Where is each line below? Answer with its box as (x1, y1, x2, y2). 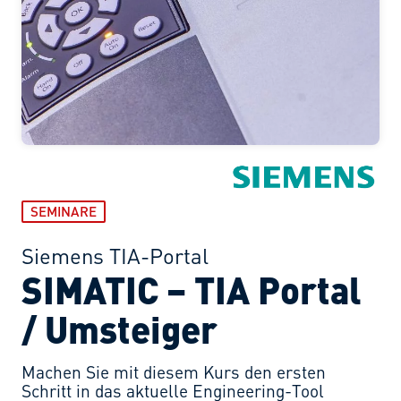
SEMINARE (30, 202, 97, 221)
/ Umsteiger (21, 305, 218, 352)
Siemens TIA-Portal (21, 242, 209, 270)
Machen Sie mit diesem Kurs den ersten (21, 361, 326, 384)
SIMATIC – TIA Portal (21, 266, 362, 312)
